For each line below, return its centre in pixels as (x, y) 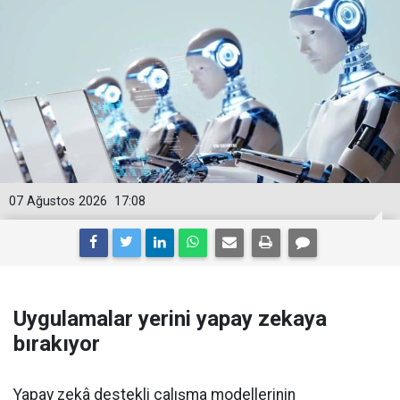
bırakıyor (57, 344)
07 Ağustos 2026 (58, 201)
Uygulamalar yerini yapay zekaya (170, 319)
